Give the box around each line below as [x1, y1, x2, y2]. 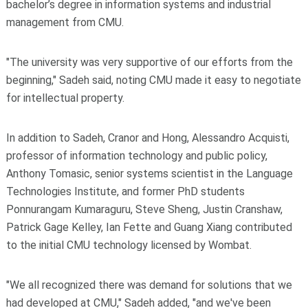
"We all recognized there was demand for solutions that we [5, 278, 292, 292]
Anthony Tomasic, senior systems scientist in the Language [5, 167, 293, 181]
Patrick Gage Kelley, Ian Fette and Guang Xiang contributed [5, 221, 292, 234]
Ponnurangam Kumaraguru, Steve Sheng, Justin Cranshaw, [5, 203, 283, 217]
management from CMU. [5, 16, 126, 30]
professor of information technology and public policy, [5, 149, 267, 163]
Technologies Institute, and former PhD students [5, 185, 245, 199]
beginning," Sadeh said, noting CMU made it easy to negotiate [5, 74, 301, 87]
